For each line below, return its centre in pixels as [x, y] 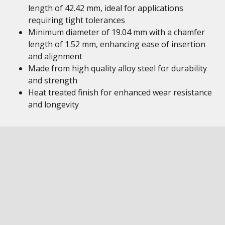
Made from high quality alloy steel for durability [118, 68]
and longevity [53, 104]
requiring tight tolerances [77, 20]
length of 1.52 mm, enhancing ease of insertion [117, 44]
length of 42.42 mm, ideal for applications [106, 8]
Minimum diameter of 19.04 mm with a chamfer [117, 32]
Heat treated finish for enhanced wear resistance [120, 92]
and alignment [55, 56]
